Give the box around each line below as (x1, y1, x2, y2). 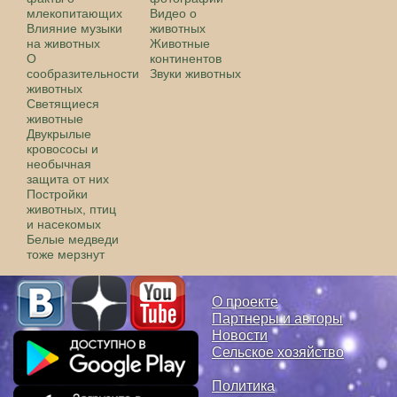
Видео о (150, 5, 198, 20)
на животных (27, 35, 100, 51)
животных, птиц (27, 201, 116, 216)
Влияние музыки (27, 20, 122, 35)
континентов (150, 51, 222, 66)
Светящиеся (27, 96, 99, 111)
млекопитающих (27, 5, 122, 20)
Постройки (27, 186, 88, 201)
